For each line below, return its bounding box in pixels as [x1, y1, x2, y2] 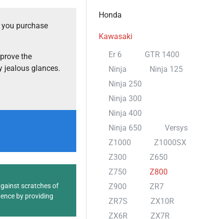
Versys [165, 123, 188, 132]
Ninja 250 [109, 79, 142, 88]
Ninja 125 [150, 65, 183, 74]
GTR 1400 [145, 50, 179, 59]
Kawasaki [99, 32, 132, 41]
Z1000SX [154, 138, 186, 147]
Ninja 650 [109, 123, 142, 132]
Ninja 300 [109, 94, 142, 103]
